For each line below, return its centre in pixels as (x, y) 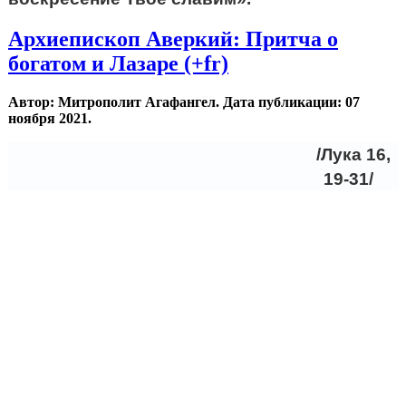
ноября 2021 (48, 118)
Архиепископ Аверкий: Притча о (173, 39)
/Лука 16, (348, 155)
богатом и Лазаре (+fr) (118, 64)
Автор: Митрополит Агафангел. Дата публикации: (177, 102)
